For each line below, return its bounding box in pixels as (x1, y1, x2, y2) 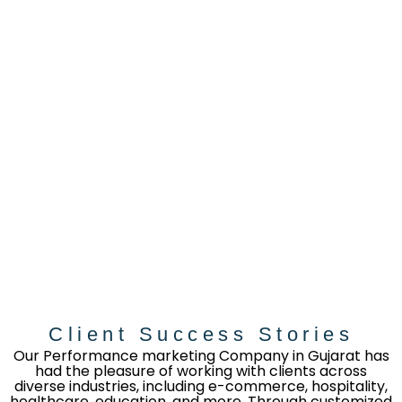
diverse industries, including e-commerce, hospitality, (14, 375, 388, 397)
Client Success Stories (48, 322, 354, 345)
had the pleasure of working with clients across (35, 360, 367, 381)
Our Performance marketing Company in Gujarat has (13, 345, 389, 366)
